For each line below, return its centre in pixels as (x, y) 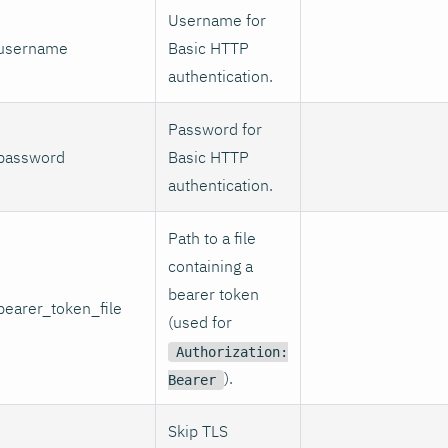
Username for (217, 19)
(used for (200, 321)
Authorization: (232, 351)
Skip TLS (198, 430)
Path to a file (212, 237)
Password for (215, 128)
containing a (210, 265)
